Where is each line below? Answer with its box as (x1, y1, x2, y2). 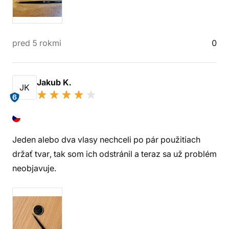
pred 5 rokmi (12, 38, 61, 48)
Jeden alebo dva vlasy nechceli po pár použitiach (12, 134, 200, 145)
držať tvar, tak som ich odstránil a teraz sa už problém (12, 149, 217, 159)
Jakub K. (37, 77, 73, 87)
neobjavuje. (12, 163, 56, 173)
